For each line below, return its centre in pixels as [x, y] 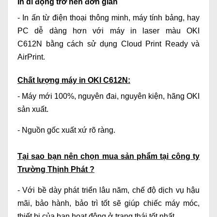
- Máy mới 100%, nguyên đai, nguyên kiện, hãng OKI [108, 96]
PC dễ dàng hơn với [64, 31]
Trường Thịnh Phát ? [56, 170]
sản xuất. [33, 109]
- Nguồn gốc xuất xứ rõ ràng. [66, 130]
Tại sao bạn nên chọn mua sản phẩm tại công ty [108, 156]
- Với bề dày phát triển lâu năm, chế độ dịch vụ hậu [108, 190]
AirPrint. [31, 57]
